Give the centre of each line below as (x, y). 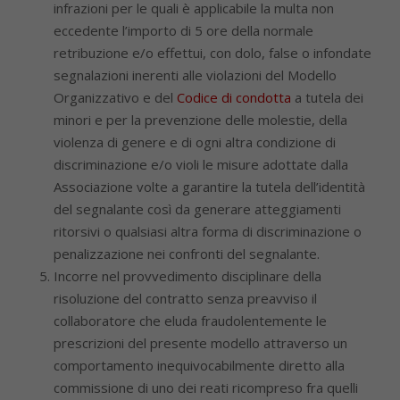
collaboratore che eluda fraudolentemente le (190, 321)
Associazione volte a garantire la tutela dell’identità (209, 187)
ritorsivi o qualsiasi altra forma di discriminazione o (208, 231)
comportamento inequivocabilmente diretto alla (199, 365)
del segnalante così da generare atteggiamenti (197, 209)
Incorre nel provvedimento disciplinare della (187, 276)
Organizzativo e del (115, 97)
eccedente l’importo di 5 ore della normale (183, 30)
